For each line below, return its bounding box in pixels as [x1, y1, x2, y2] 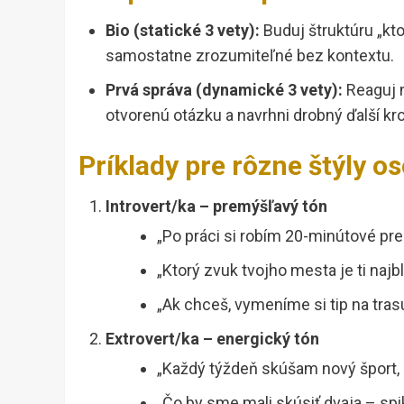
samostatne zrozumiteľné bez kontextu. [106, 46, 394, 66]
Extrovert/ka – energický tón [106, 329, 319, 349]
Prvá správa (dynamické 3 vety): [106, 80, 343, 100]
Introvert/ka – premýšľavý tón [106, 197, 327, 216]
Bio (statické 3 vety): [106, 21, 260, 41]
